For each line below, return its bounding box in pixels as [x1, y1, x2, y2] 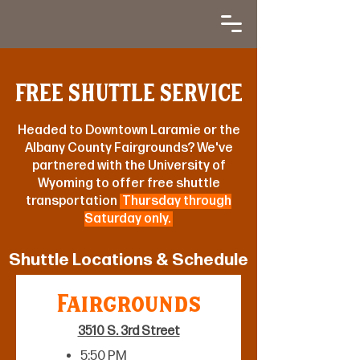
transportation [26, 194, 120, 209]
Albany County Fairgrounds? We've [24, 141, 233, 156]
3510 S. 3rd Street [77, 324, 180, 339]
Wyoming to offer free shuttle [37, 176, 220, 191]
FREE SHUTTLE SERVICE [14, 79, 243, 113]
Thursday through [120, 194, 231, 209]
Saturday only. [84, 211, 173, 227]
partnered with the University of [31, 158, 226, 174]
